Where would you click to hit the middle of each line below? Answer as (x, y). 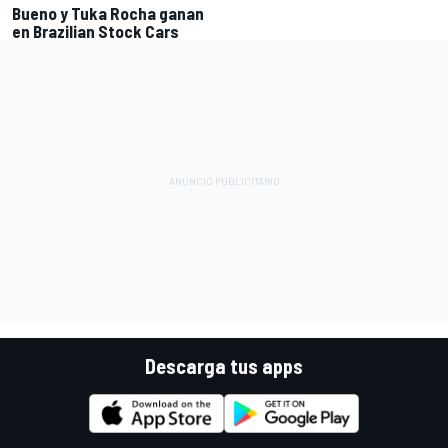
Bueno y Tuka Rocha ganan (108, 12)
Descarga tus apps (224, 365)
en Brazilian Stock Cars (95, 30)
